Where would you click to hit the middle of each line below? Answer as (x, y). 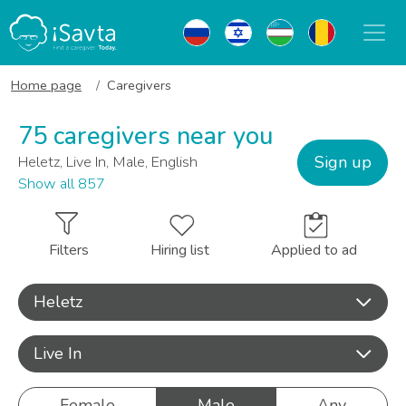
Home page (46, 85)
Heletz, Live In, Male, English (108, 162)
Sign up (343, 162)
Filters (69, 250)
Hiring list (180, 250)
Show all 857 (62, 184)
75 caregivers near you (145, 136)
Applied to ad (314, 250)
